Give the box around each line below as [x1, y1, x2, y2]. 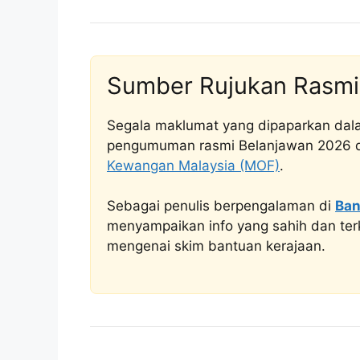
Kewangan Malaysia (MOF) [107, 157, 280, 174]
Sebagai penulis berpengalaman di [107, 198, 335, 215]
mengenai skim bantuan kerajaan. [107, 238, 325, 255]
